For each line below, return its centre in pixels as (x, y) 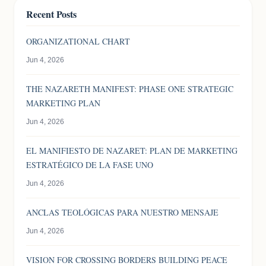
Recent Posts (51, 14)
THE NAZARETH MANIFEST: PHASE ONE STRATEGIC (130, 89)
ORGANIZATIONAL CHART (78, 42)
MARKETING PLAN (63, 103)
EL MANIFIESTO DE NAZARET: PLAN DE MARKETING (132, 151)
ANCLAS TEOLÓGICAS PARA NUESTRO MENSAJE (122, 213)
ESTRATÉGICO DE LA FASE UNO (90, 165)
